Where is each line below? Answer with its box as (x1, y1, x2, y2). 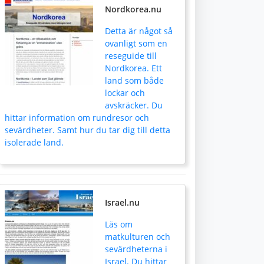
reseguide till (105, 50, 157, 61)
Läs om (105, 219, 133, 230)
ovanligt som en (105, 38, 167, 49)
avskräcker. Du (105, 100, 163, 111)
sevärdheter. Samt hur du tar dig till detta (5, 124, 170, 136)
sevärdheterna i (105, 243, 167, 255)
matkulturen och (105, 231, 170, 242)
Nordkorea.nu (105, 4, 161, 15)
